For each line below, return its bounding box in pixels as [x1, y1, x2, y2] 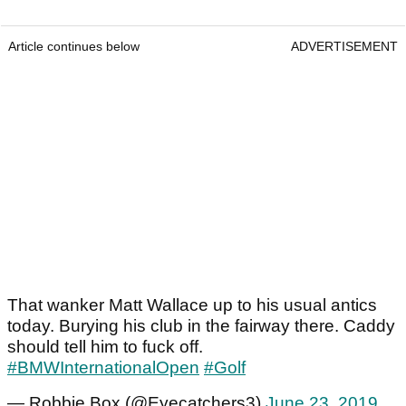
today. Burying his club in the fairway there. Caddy [7, 316, 395, 336]
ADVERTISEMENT [291, 39, 398, 54]
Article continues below [8, 39, 140, 54]
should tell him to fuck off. [7, 337, 203, 357]
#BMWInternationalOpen [7, 358, 199, 378]
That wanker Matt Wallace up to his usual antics [7, 295, 377, 315]
